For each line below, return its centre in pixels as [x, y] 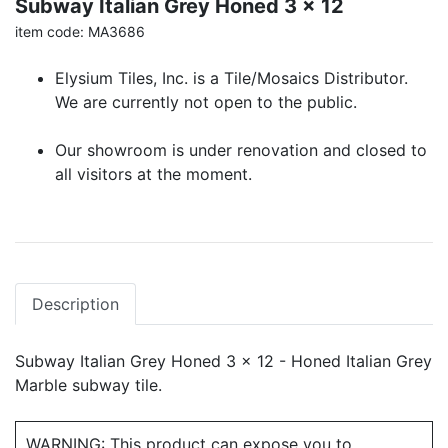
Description [75, 303]
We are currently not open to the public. [206, 101]
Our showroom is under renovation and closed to [241, 149]
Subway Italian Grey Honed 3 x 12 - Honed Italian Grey [223, 360]
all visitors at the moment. [153, 173]
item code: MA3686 [80, 31]
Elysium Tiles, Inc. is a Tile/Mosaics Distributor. [231, 77]
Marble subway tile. [88, 384]
